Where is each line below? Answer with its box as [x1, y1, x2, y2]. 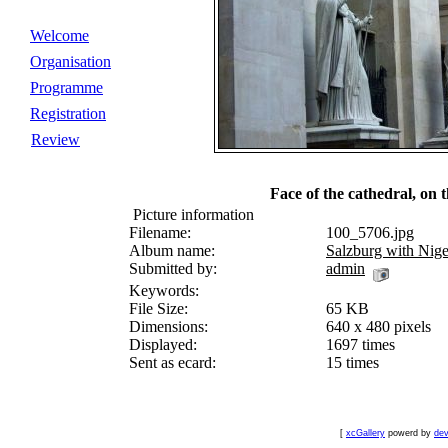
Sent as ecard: [129, 354, 216, 371]
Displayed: [129, 336, 197, 353]
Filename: [129, 224, 191, 241]
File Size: [129, 300, 188, 317]
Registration [30, 105, 106, 122]
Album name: [129, 242, 215, 259]
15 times [326, 354, 379, 371]
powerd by [385, 428, 434, 438]
